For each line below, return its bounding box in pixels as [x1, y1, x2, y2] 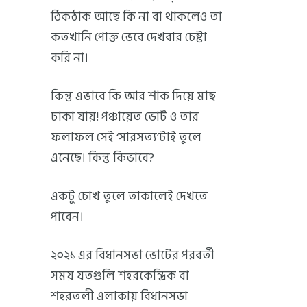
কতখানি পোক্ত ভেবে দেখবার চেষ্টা [51, 27, 207, 47]
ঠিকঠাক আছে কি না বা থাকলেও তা [51, 6, 222, 27]
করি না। [51, 47, 88, 68]
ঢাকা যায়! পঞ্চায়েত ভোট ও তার [51, 106, 199, 127]
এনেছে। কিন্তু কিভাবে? [51, 147, 154, 168]
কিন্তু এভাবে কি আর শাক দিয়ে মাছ [51, 86, 216, 106]
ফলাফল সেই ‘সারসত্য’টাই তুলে [51, 127, 201, 147]
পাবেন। [51, 206, 84, 227]
